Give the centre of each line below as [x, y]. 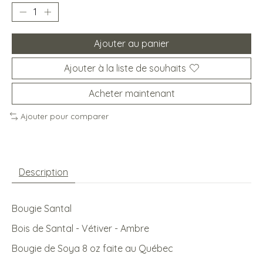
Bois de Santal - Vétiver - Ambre [80, 228]
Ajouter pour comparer [64, 116]
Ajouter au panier [131, 43]
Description [43, 172]
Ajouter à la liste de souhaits [125, 68]
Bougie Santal [42, 208]
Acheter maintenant [131, 93]
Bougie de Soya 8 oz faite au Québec [92, 248]
